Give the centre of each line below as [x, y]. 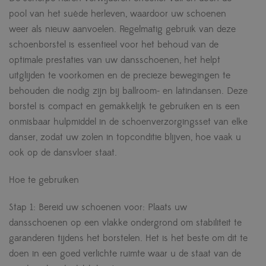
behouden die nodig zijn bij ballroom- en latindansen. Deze [128, 91]
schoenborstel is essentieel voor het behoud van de [114, 44]
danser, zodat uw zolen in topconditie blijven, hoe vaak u [125, 137]
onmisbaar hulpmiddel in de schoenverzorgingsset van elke [128, 121]
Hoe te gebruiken [44, 180]
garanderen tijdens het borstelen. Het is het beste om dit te [128, 238]
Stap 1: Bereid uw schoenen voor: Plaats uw [98, 207]
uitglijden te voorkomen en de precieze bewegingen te [120, 75]
